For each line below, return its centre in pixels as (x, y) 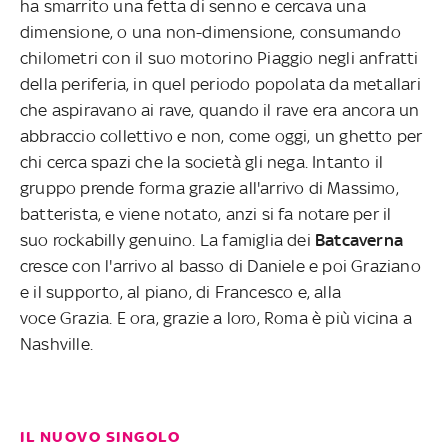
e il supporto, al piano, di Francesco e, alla (181, 292)
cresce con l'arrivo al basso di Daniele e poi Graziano (220, 266)
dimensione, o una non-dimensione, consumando (210, 32)
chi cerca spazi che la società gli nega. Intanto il (202, 162)
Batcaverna (359, 240)
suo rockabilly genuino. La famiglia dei (167, 240)
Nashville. (56, 344)
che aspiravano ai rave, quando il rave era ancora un (220, 110)
